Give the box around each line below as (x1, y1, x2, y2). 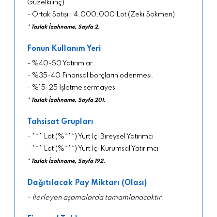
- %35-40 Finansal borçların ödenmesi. (27, 72, 154, 79)
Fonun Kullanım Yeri (27, 45, 101, 53)
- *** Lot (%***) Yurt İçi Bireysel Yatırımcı (27, 133, 154, 140)
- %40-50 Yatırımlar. (27, 60, 94, 67)
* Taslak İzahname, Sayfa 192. (27, 158, 105, 164)
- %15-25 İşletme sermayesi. (27, 84, 119, 91)
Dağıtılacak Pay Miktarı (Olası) (27, 179, 147, 187)
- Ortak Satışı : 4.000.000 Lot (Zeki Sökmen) (27, 11, 175, 18)
